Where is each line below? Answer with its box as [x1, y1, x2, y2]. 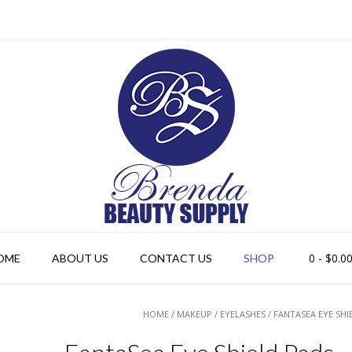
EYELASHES [220, 308, 266, 320]
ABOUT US [52, 251, 108, 265]
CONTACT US [140, 251, 212, 265]
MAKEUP [177, 308, 213, 320]
